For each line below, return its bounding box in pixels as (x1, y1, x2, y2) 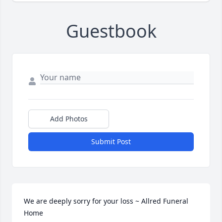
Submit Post (91, 137, 131, 147)
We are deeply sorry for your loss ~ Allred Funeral (24, 196, 188, 206)
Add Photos (50, 114, 88, 124)
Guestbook (65, 19, 157, 44)
